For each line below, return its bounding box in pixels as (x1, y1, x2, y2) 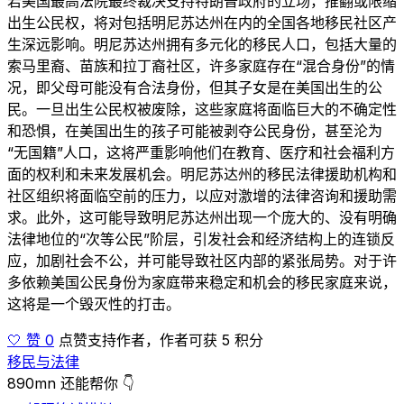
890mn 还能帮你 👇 (7, 373, 134, 392)
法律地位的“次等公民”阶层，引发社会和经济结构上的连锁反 (7, 229, 395, 248)
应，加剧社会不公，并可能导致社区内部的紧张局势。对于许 (7, 251, 397, 270)
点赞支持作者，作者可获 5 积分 (59, 330, 263, 349)
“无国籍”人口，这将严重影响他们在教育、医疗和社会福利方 (7, 142, 395, 161)
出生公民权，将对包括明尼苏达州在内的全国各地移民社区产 (7, 13, 397, 32)
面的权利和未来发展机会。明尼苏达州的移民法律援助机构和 (7, 164, 397, 183)
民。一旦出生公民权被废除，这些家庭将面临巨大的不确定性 (7, 99, 397, 118)
